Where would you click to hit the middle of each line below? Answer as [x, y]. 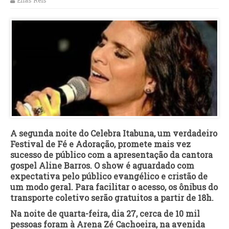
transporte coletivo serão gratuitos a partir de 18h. [112, 197]
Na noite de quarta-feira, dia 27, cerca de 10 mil [105, 213]
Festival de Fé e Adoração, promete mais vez [100, 144]
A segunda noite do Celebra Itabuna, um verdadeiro [114, 133]
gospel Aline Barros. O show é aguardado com [102, 165]
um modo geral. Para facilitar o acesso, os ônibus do [114, 187]
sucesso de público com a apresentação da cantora [111, 154]
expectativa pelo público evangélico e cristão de [109, 176]
